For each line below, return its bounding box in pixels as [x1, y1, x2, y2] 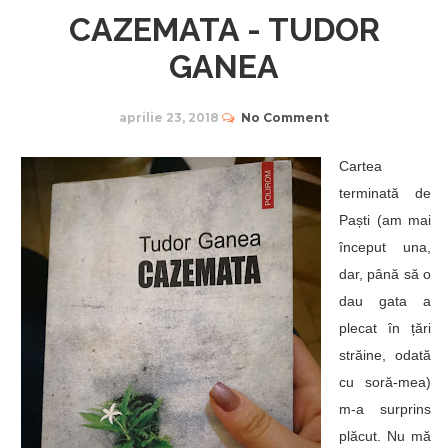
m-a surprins [339, 401, 431, 417]
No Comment [241, 110, 329, 125]
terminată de [339, 185, 431, 201]
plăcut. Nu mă [339, 428, 431, 444]
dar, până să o [339, 266, 431, 282]
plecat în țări [339, 320, 431, 336]
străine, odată [339, 347, 431, 363]
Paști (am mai [339, 212, 431, 228]
